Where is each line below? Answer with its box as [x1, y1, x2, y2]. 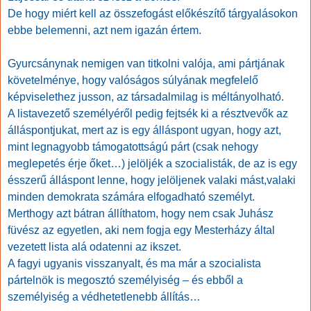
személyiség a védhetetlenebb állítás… [8, 291, 201, 303]
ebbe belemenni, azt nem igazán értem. [8, 24, 201, 37]
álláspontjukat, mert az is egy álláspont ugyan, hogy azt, [8, 124, 281, 137]
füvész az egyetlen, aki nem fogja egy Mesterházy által [8, 224, 275, 237]
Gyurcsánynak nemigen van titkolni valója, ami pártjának [8, 58, 285, 70]
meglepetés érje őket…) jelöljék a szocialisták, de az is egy [8, 158, 297, 170]
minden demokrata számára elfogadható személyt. [8, 191, 255, 203]
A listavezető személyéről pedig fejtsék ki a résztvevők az [8, 108, 288, 120]
